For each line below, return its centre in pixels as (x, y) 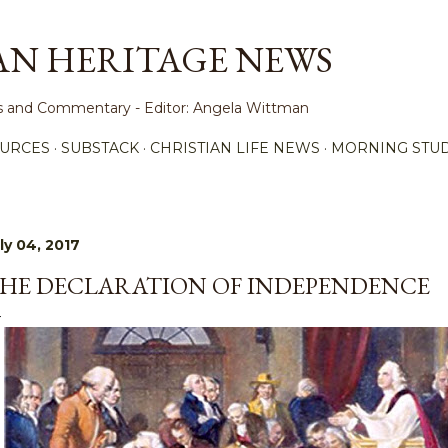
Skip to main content (224, 25)
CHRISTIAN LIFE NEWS (235, 148)
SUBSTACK (100, 148)
